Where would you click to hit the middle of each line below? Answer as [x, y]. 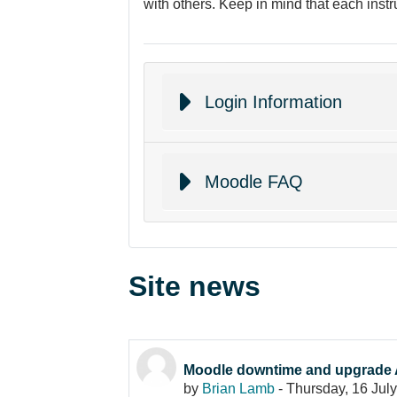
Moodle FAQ [254, 181]
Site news [195, 286]
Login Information [273, 101]
